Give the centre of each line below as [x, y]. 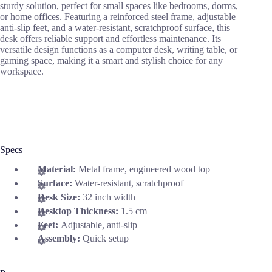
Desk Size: [60, 197]
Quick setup [106, 239]
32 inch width [109, 197]
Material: [58, 169]
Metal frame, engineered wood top [144, 169]
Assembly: [60, 239]
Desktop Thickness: [79, 211]
